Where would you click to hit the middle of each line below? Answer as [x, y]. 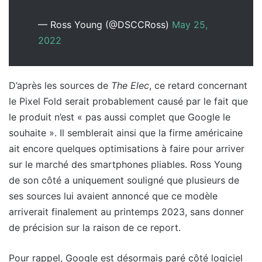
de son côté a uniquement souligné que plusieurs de [124, 180]
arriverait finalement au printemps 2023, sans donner [126, 212]
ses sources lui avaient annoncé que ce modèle [113, 196]
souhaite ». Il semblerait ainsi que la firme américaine [126, 133]
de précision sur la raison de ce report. [95, 228]
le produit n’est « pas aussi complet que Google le [120, 117]
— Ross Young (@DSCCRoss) [105, 25]
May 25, [190, 25]
